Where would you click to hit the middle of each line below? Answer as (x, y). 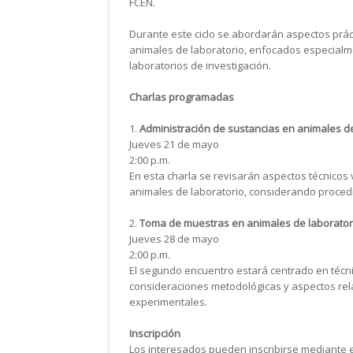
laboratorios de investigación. (200, 65)
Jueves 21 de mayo (174, 144)
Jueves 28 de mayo (174, 238)
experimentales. (168, 301)
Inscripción (155, 333)
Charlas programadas (182, 97)
